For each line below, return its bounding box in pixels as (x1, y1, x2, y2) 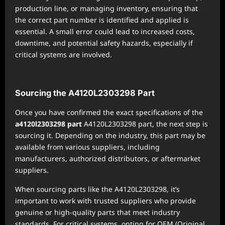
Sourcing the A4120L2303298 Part (15, 88, 155, 98)
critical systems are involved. (15, 50, 112, 59)
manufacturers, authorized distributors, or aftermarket (15, 154, 200, 163)
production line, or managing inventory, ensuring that (15, 4, 198, 13)
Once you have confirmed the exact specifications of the (15, 107, 203, 117)
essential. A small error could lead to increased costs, (15, 27, 195, 36)
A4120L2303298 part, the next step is (82, 119, 208, 129)
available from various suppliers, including (15, 142, 160, 152)
